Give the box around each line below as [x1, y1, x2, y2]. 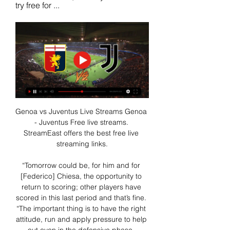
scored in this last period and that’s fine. [16, 193, 146, 203]
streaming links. [56, 139, 108, 149]
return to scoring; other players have [21, 182, 141, 192]
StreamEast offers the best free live [24, 128, 139, 138]
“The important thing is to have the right [16, 204, 146, 214]
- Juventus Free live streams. [34, 118, 128, 127]
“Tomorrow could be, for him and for [22, 161, 140, 170]
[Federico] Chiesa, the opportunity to [21, 171, 142, 181]
